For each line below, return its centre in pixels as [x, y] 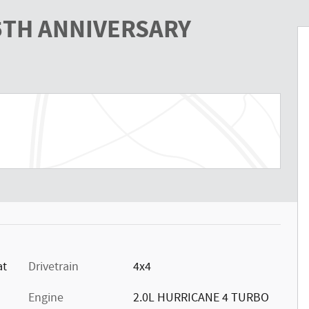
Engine [46, 298]
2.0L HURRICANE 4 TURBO [201, 298]
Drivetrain [53, 267]
